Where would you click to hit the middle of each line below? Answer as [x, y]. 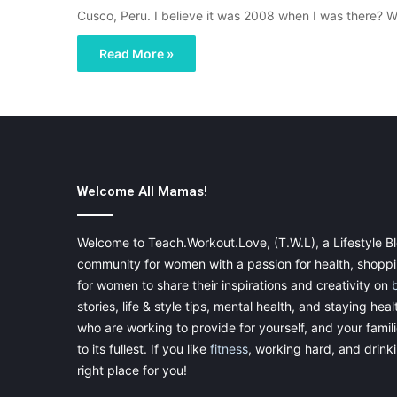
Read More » [136, 54]
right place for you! [132, 370]
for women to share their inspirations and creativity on [234, 285]
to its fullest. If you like [144, 349]
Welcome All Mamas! [142, 192]
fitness [229, 349]
